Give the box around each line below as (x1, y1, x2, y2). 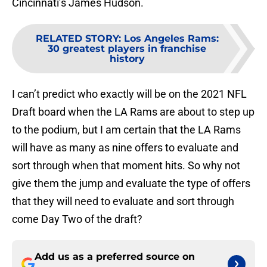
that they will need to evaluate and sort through (12, 195, 234, 208)
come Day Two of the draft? (12, 213, 142, 226)
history (109, 53, 145, 65)
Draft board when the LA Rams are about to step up (12, 105, 254, 119)
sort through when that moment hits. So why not (12, 159, 240, 172)
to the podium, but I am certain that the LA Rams (12, 123, 241, 136)
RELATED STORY (35, 33, 119, 45)
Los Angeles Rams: (123, 33, 219, 45)
